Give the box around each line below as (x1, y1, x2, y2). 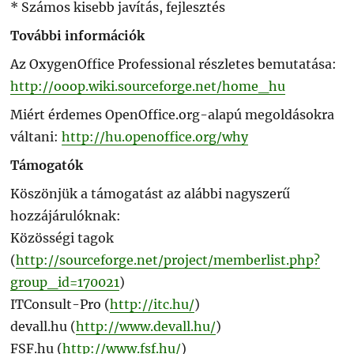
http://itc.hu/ (110, 296, 195, 312)
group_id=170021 (10, 273, 120, 290)
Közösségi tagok (10, 229, 115, 246)
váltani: (10, 128, 62, 145)
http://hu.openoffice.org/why (62, 128, 249, 145)
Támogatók (10, 156, 84, 173)
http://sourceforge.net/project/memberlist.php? (16, 251, 321, 268)
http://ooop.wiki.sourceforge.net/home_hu (10, 77, 286, 94)
